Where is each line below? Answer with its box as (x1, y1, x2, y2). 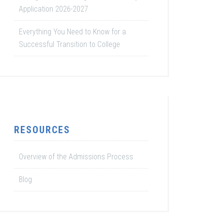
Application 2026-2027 (19, 4, 88, 14)
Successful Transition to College (19, 40, 120, 49)
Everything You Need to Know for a (19, 27, 126, 36)
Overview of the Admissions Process (19, 152, 133, 161)
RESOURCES (14, 124, 70, 136)
